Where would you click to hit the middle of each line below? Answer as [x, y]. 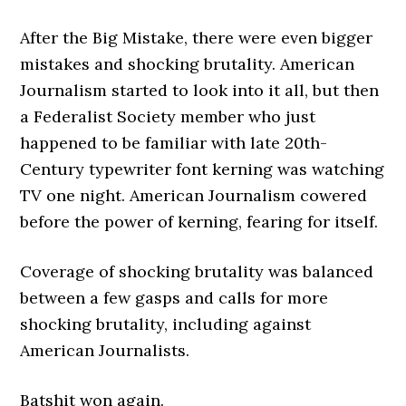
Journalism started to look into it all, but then [200, 90]
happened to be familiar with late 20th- [174, 143]
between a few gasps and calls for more [174, 298]
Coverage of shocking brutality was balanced [197, 271]
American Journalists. [105, 350]
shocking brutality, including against [166, 324]
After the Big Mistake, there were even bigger [197, 38]
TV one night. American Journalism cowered [194, 195]
